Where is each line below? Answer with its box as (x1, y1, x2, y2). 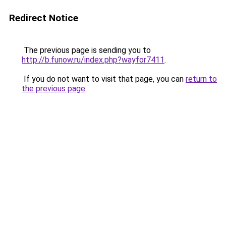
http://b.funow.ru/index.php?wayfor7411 (22, 55, 164, 65)
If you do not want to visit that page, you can (22, 74, 186, 84)
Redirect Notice (9, 12, 78, 24)
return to (186, 74, 217, 84)
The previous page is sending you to (22, 45, 151, 55)
